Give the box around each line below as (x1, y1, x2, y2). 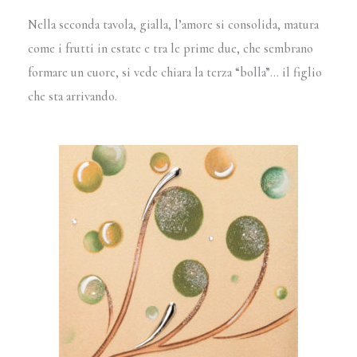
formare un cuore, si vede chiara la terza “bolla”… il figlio (28, 65, 323, 81)
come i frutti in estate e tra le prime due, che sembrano (28, 41, 314, 57)
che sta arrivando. (28, 88, 118, 105)
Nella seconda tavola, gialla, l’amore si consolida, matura (28, 17, 320, 33)
